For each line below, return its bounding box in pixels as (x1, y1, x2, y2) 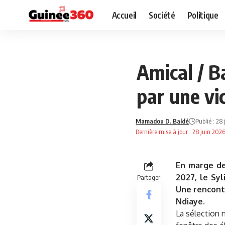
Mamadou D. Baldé (136, 117, 189, 125)
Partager (137, 173, 160, 181)
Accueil (111, 9, 137, 21)
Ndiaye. (176, 196, 205, 206)
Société (149, 9, 175, 21)
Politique (187, 9, 218, 21)
